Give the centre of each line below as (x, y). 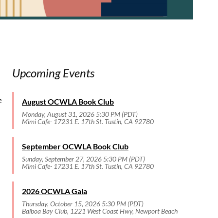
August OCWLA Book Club (68, 101)
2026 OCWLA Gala (54, 191)
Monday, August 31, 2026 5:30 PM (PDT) (80, 114)
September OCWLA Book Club (75, 146)
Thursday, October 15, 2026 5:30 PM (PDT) (83, 204)
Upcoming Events (53, 73)
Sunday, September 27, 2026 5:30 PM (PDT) (83, 159)
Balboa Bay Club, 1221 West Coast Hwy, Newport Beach (100, 211)
